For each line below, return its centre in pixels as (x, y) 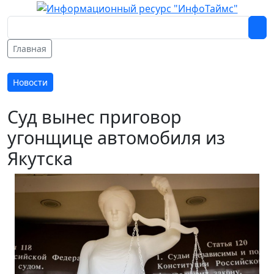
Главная (30, 48)
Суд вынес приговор (94, 116)
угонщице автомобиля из (116, 137)
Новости (30, 82)
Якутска (40, 158)
